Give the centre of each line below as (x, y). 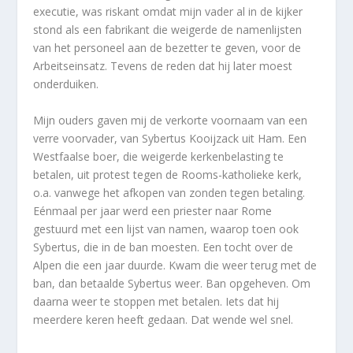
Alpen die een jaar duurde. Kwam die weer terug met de (175, 265)
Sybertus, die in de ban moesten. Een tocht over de (163, 247)
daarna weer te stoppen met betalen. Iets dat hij (156, 301)
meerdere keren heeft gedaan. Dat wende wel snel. (163, 319)
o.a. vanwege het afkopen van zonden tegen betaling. (169, 192)
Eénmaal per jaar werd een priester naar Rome (153, 210)
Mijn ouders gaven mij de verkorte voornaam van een (171, 120)
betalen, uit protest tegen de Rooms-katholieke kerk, (168, 174)
